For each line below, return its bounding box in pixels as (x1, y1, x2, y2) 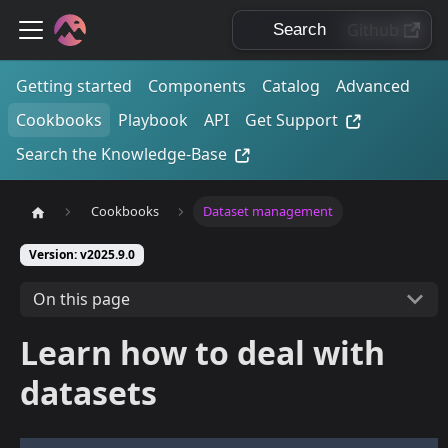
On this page (32, 288, 130, 311)
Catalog (262, 75, 320, 97)
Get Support (245, 109, 338, 131)
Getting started (16, 75, 132, 97)
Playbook (118, 109, 188, 131)
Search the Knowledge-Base (16, 143, 227, 165)
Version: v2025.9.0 (29, 246, 135, 264)
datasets (20, 370, 157, 414)
